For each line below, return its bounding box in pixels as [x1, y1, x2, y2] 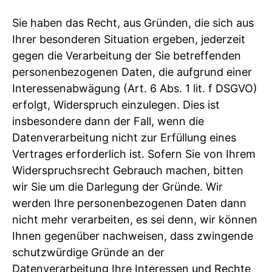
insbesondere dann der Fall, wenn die [12, 115, 204, 128]
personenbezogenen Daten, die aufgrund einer [12, 66, 252, 79]
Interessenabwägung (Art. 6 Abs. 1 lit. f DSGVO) [12, 82, 257, 95]
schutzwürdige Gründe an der [12, 246, 165, 259]
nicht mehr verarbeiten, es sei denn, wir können [12, 213, 257, 226]
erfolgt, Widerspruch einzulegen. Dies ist [12, 98, 220, 112]
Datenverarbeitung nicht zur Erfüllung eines [12, 131, 236, 144]
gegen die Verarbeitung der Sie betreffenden [12, 49, 241, 63]
